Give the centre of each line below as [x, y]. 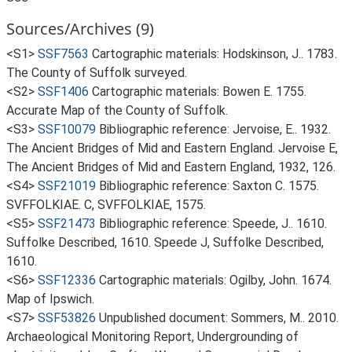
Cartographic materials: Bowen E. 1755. [199, 92]
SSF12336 [67, 280]
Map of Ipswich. [50, 299]
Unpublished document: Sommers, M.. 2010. [219, 318]
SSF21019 [67, 186]
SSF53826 [67, 318]
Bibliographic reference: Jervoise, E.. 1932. [215, 129]
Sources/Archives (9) [80, 29]
